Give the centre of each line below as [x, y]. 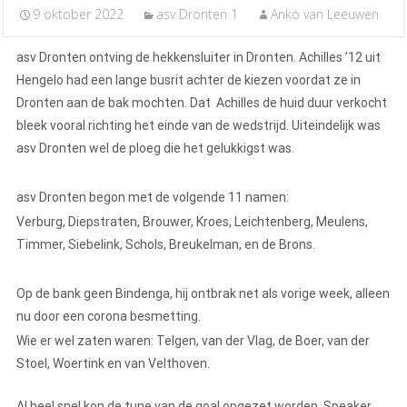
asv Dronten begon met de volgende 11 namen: [153, 198]
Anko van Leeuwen [325, 15]
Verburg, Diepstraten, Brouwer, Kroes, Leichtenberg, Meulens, [192, 222]
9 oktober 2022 [78, 15]
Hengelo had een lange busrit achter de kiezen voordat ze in [189, 80]
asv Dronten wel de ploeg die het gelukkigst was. [155, 149]
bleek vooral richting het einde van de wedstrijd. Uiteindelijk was [199, 126]
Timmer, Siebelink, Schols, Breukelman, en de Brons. [166, 245]
